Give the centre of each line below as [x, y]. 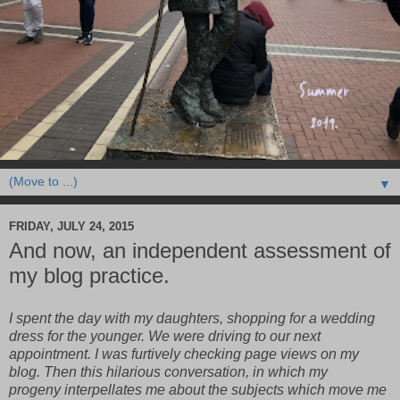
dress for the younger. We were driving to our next [165, 337]
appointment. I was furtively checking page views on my [184, 354]
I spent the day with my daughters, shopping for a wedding [192, 319]
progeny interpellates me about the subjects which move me [198, 390]
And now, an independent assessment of [200, 251]
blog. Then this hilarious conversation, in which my [168, 372]
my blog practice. [89, 276]
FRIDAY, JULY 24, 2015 [71, 226]
